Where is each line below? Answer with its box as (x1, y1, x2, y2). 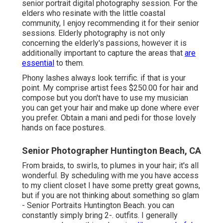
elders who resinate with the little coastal (22, 8, 165, 18)
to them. (54, 58, 84, 68)
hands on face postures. (22, 123, 106, 133)
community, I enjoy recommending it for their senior (22, 18, 199, 28)
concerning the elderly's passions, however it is (22, 38, 187, 48)
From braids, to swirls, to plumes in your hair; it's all (22, 161, 199, 171)
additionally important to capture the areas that (22, 48, 185, 58)
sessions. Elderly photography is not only (22, 28, 165, 38)
